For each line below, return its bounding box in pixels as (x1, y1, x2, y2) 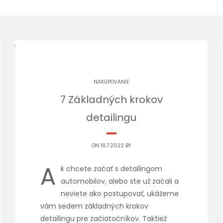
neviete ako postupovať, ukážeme (60, 189, 179, 199)
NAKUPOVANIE (94, 78, 129, 86)
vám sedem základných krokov (40, 201, 148, 211)
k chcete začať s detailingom (60, 164, 162, 174)
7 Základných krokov (60, 93, 163, 107)
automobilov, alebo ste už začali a (60, 176, 179, 186)
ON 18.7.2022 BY (92, 142, 131, 149)
